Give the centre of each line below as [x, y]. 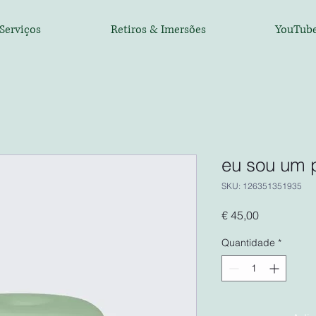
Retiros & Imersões [158, 30]
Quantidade [248, 242]
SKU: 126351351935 [262, 186]
